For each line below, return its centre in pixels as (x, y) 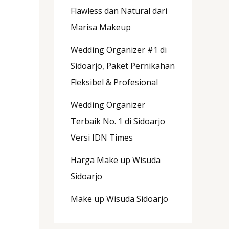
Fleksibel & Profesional (114, 82)
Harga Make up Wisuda (116, 160)
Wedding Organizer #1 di (119, 49)
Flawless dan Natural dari (119, 10)
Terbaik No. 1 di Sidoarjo (118, 121)
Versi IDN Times (102, 137)
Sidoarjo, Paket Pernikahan (123, 66)
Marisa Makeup (101, 27)
